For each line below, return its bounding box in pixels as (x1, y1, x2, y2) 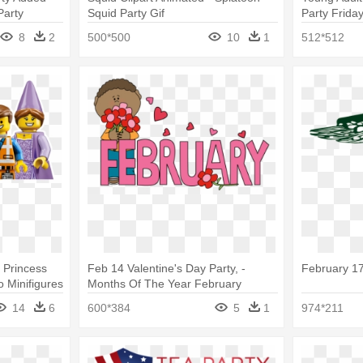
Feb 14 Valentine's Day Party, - (87, 262, 246, 275)
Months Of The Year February (87, 277, 241, 290)
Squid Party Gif (87, 6, 164, 19)
